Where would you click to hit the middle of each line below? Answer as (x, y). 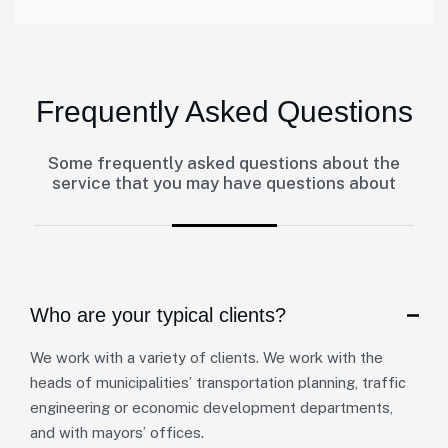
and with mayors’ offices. (117, 432)
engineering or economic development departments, (211, 407)
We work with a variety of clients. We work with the (206, 357)
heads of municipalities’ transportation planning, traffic (218, 382)
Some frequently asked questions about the (224, 163)
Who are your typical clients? (158, 315)
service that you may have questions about (224, 183)
